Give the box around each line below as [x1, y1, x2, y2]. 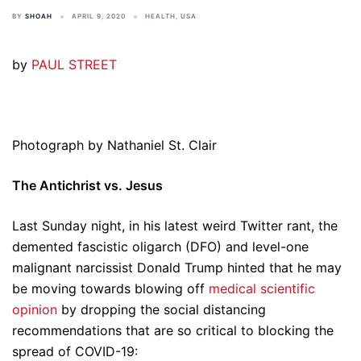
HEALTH [145, 12, 176, 20]
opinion [12, 301, 57, 317]
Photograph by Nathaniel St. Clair [12, 137, 217, 153]
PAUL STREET [31, 56, 117, 73]
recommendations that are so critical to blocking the [12, 322, 334, 338]
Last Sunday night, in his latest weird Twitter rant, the [12, 218, 338, 234]
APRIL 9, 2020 [72, 12, 126, 20]
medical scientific [209, 280, 315, 297]
